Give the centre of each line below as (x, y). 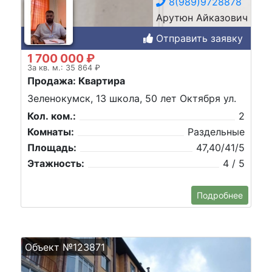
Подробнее (220, 195)
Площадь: (52, 148)
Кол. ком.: (52, 116)
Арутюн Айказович (202, 17)
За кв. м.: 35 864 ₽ (64, 67)
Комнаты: (51, 132)
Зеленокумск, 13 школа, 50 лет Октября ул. (132, 99)
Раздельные (216, 132)
